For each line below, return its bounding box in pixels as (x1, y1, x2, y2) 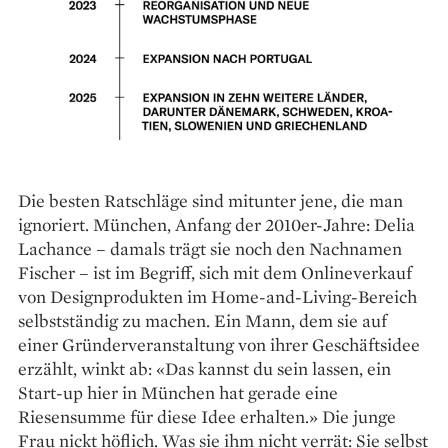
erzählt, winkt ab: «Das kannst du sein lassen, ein (18, 357, 391, 381)
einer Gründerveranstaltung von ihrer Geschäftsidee (18, 333, 420, 357)
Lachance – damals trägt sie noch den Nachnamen (18, 237, 402, 261)
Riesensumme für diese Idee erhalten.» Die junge (18, 405, 396, 429)
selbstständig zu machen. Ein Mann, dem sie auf (18, 309, 387, 333)
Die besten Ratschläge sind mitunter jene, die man (18, 189, 403, 213)
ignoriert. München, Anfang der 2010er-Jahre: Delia (18, 213, 415, 237)
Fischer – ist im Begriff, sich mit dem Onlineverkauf (18, 261, 412, 285)
